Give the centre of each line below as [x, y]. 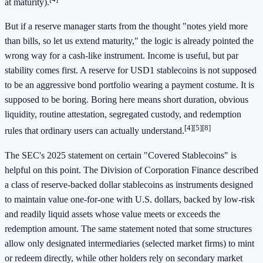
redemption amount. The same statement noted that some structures [128, 228]
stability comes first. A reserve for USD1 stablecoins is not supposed [131, 70]
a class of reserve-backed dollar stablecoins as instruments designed [129, 184]
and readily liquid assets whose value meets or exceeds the [112, 214]
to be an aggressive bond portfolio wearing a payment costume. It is [129, 85]
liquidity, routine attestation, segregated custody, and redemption [123, 114]
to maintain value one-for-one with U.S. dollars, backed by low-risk [130, 199]
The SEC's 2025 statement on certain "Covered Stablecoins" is [121, 155]
